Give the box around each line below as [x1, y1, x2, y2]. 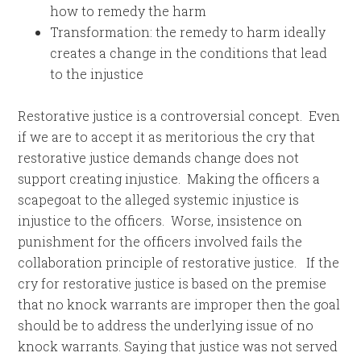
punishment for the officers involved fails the [18, 233, 303, 250]
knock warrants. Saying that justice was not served [18, 338, 338, 355]
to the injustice [50, 65, 144, 82]
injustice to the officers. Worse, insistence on [18, 212, 303, 229]
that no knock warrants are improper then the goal [18, 296, 341, 313]
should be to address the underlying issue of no [18, 317, 314, 334]
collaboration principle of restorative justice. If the [18, 254, 340, 271]
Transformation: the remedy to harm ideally [50, 23, 326, 40]
